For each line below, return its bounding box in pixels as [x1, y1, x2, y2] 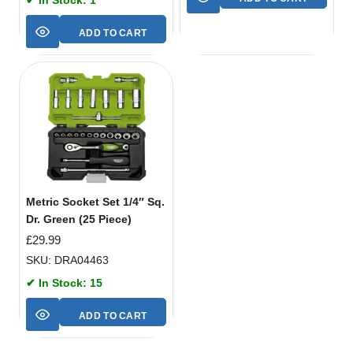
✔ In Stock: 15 [26, 277, 102, 290]
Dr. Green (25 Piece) [26, 212, 132, 225]
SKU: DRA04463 [26, 254, 109, 267]
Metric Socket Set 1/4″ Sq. [26, 195, 165, 208]
